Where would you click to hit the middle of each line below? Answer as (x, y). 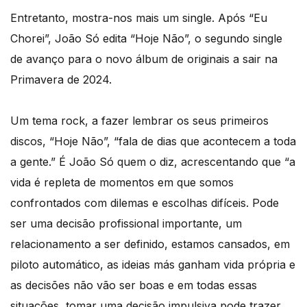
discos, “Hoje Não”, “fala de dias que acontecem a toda (153, 141)
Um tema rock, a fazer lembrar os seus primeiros (139, 120)
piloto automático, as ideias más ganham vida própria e (153, 264)
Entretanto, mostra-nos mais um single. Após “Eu (139, 17)
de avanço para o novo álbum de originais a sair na (144, 59)
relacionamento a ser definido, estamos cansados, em (150, 244)
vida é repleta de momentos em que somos (122, 182)
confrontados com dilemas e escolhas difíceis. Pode (145, 202)
